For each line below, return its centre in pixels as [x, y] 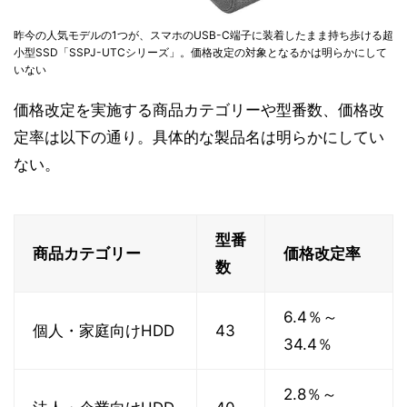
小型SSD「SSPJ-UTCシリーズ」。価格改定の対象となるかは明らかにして [200, 53]
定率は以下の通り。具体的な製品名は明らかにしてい [199, 138]
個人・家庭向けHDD [104, 331]
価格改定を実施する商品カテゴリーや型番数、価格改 [199, 110]
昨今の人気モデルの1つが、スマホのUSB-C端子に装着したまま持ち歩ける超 [203, 35]
